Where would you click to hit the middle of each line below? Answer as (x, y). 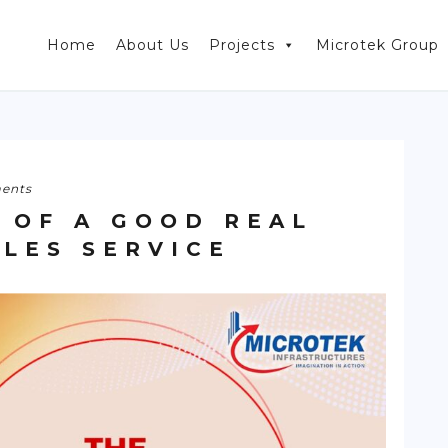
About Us (153, 45)
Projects (242, 45)
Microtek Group (378, 45)
